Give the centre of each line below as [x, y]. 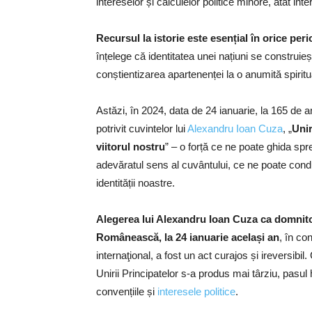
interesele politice [196, 291]
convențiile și [127, 291]
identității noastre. [135, 183]
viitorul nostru [131, 147]
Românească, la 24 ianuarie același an [188, 237]
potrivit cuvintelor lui [142, 128]
